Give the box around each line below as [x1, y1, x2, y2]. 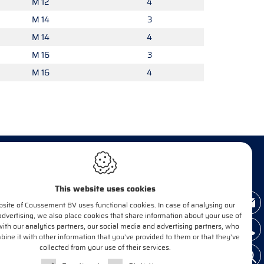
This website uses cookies [54, 182, 156, 195]
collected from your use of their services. [39, 242, 171, 253]
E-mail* [57, 235, 85, 248]
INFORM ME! [49, 192, 108, 208]
